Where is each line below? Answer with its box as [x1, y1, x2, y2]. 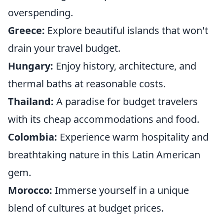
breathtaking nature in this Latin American [8, 148, 200, 161]
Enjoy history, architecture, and [53, 59, 196, 73]
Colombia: [8, 130, 57, 144]
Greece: [8, 24, 45, 37]
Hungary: [8, 59, 53, 73]
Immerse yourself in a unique [52, 184, 189, 197]
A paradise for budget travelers [54, 95, 198, 108]
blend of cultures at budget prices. [8, 201, 164, 215]
